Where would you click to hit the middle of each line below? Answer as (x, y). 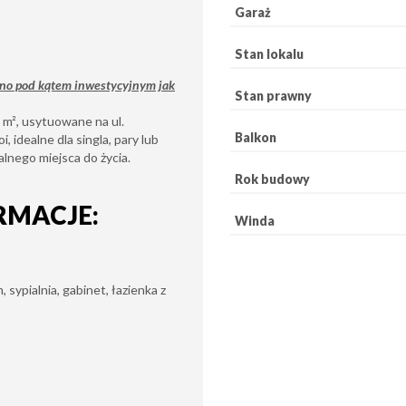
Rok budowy (272, 179)
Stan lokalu (269, 54)
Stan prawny (273, 96)
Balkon (256, 137)
